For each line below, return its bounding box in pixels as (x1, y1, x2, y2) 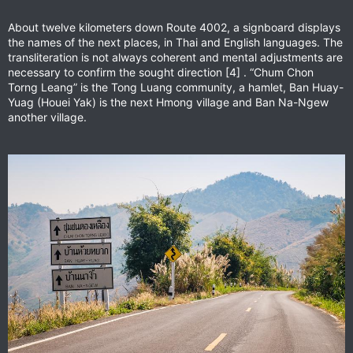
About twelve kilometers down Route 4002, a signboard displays (8, 20, 340, 34)
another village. (8, 110, 87, 124)
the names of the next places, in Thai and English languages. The (8, 35, 343, 49)
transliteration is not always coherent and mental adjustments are (8, 50, 343, 64)
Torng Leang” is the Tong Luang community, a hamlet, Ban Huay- (8, 80, 344, 94)
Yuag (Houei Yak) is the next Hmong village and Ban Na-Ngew (8, 95, 329, 109)
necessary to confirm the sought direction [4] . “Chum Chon (8, 65, 314, 79)
